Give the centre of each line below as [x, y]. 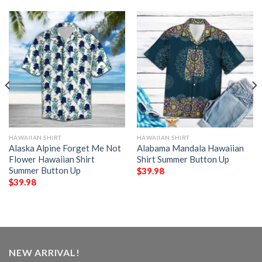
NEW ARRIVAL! [44, 252]
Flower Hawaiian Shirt [51, 159]
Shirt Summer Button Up [183, 159]
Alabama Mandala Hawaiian [190, 148]
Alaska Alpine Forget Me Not [65, 148]
